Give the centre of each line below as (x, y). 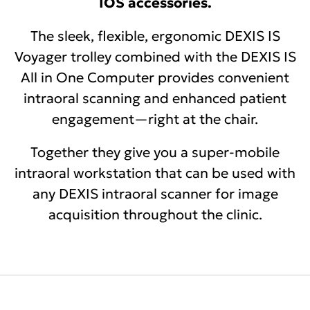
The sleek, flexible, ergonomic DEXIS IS (155, 36)
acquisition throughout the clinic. (155, 215)
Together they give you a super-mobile (155, 152)
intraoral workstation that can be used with (155, 173)
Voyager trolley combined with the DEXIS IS (155, 57)
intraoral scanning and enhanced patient (155, 98)
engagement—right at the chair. (155, 119)
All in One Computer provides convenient (155, 77)
